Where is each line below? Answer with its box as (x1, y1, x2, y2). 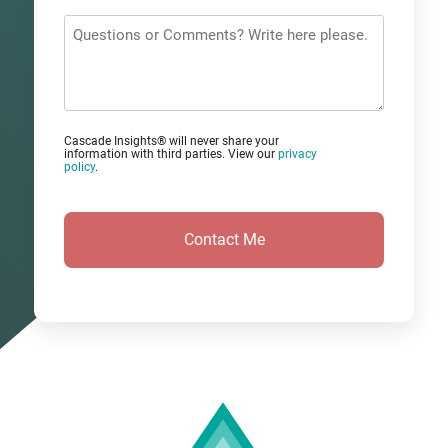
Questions (63, 16, 135, 36)
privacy (278, 146, 317, 161)
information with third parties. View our (64, 146, 278, 161)
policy (64, 159, 95, 174)
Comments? (63, 66, 149, 86)
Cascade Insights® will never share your (64, 133, 279, 148)
